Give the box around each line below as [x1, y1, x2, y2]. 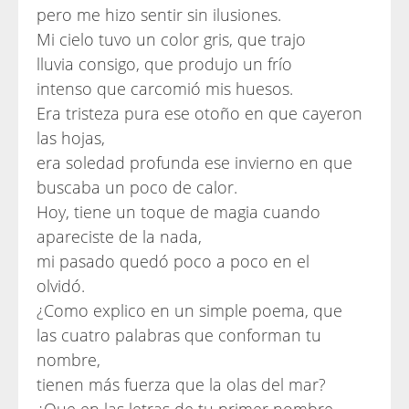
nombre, [37, 349, 100, 371]
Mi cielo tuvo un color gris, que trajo [37, 28, 306, 50]
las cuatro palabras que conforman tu [37, 324, 321, 346]
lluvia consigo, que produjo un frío [37, 53, 292, 75]
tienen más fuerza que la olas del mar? [37, 373, 326, 395]
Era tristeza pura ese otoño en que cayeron [37, 102, 362, 124]
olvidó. [37, 275, 85, 297]
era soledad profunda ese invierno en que [37, 152, 352, 173]
